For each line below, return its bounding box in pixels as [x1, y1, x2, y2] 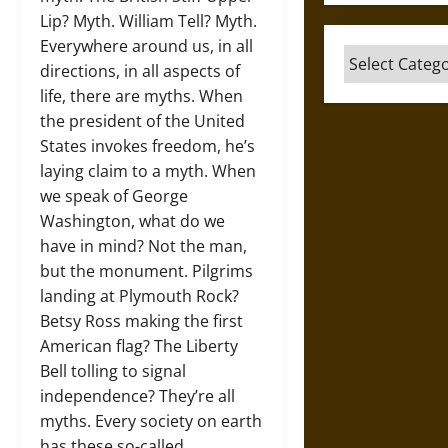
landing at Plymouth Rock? [40, 285, 239, 308]
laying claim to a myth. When [40, 160, 256, 183]
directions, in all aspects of [40, 60, 240, 83]
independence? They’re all [40, 385, 235, 408]
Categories [342, 45, 427, 67]
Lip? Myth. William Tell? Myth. [40, 10, 257, 33]
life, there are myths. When [40, 85, 243, 108]
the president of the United [40, 110, 245, 133]
